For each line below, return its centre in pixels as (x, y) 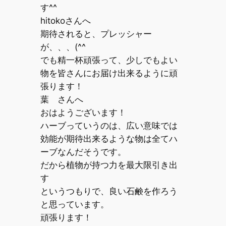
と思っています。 (74, 205)
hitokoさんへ (65, 21)
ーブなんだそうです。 (83, 152)
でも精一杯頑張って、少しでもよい (109, 60)
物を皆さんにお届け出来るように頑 (109, 73)
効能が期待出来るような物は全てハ (109, 139)
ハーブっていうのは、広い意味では (109, 126)
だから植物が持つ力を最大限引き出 (109, 165)
